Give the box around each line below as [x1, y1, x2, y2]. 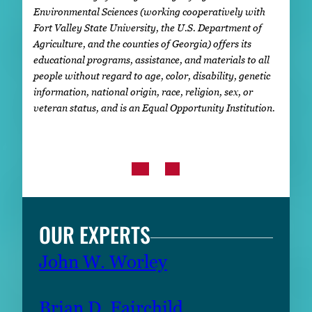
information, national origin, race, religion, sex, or [33, 85, 253, 97]
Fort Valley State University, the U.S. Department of [33, 21, 262, 33]
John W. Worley [39, 251, 167, 273]
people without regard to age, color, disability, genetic [33, 69, 270, 81]
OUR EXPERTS [39, 219, 150, 251]
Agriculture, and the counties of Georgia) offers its [33, 37, 251, 49]
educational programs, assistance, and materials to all [33, 53, 270, 65]
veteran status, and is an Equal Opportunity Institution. [33, 101, 275, 114]
